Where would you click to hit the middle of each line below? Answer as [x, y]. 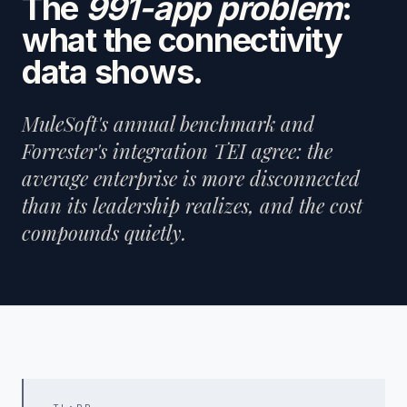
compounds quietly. [104, 233]
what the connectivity [182, 40]
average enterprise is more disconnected [191, 179]
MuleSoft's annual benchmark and [168, 124]
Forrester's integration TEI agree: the [177, 151]
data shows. [113, 72]
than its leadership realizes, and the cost [192, 206]
